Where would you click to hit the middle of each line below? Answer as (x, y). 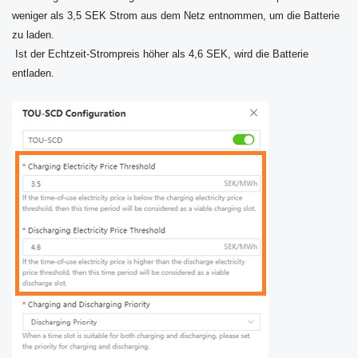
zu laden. (33, 35)
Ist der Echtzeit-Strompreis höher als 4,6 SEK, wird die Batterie (160, 54)
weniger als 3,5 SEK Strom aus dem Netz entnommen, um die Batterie (176, 16)
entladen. (33, 74)
